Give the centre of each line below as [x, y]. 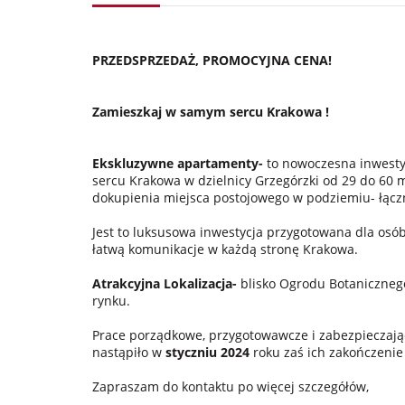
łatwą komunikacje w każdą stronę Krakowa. [227, 249]
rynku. [111, 300]
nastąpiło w [129, 352]
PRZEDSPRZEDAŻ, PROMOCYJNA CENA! [212, 60]
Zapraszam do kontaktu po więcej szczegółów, [232, 386]
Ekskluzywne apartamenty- [179, 163]
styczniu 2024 [209, 352]
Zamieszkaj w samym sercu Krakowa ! [211, 111]
